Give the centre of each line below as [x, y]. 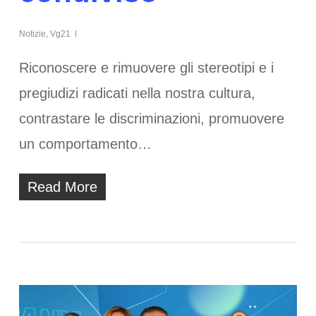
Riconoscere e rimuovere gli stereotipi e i [146, 67]
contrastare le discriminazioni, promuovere [151, 118]
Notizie [32, 34]
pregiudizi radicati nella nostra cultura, [137, 93]
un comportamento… [85, 144]
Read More [62, 187]
